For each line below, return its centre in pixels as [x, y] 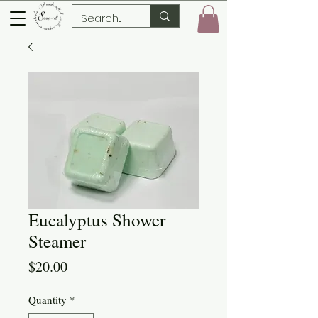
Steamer [57, 241]
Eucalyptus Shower [97, 220]
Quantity [48, 300]
